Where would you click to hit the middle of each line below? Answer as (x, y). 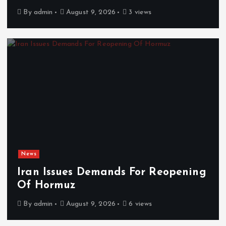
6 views (139, 204)
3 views (139, 12)
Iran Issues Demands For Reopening (112, 172)
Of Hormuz (47, 185)
